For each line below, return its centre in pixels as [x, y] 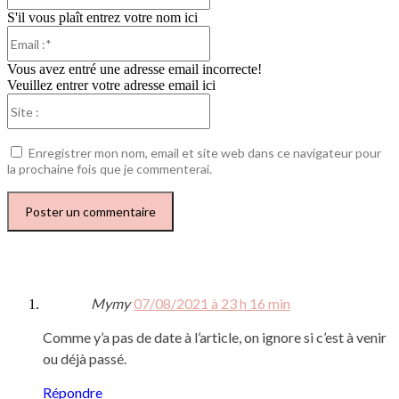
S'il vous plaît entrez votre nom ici [102, 18]
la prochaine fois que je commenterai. [110, 169]
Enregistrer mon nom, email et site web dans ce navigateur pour [205, 153]
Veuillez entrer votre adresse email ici [111, 85]
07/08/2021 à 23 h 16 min [212, 304]
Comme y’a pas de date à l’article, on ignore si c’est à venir [215, 338]
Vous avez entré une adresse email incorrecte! [134, 69]
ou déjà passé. [85, 359]
